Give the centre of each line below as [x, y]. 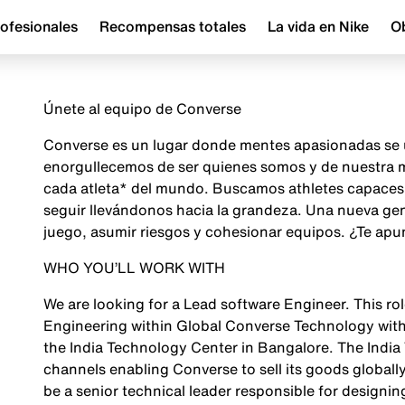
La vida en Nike [318, 26]
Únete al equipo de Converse [142, 108]
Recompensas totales [173, 26]
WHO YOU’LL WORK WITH [134, 268]
